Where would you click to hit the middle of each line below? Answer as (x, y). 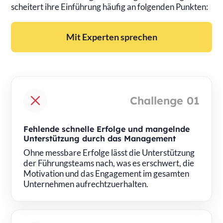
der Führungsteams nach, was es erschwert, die (109, 163)
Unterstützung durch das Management (100, 138)
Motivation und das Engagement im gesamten (107, 173)
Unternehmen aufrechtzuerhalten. (86, 184)
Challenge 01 (165, 100)
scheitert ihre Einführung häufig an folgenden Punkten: (110, 6)
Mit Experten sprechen (111, 37)
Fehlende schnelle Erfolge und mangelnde (107, 129)
